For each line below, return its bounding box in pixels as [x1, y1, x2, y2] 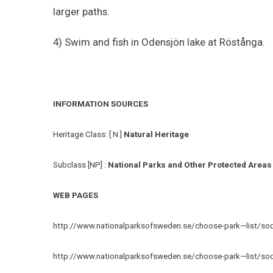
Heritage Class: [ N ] [53, 129, 124, 139]
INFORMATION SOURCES [53, 99, 148, 108]
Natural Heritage [124, 129, 189, 139]
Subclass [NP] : [53, 160, 108, 169]
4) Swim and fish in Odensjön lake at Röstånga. [53, 35, 268, 48]
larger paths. [53, 5, 110, 18]
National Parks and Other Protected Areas [108, 160, 272, 169]
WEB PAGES [53, 190, 98, 200]
